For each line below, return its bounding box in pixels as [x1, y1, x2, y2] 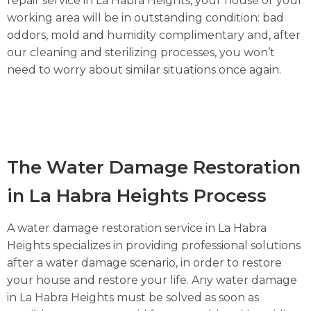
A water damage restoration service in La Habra [7, 221, 267, 235]
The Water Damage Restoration [7, 155, 301, 178]
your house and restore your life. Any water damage [7, 273, 297, 287]
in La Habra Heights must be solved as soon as [7, 290, 259, 304]
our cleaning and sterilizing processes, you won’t [7, 46, 275, 60]
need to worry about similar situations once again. [7, 63, 281, 77]
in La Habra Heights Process [7, 184, 267, 206]
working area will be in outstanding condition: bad [7, 11, 284, 25]
